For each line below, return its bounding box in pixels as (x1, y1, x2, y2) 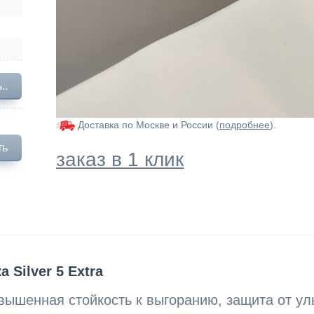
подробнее (219, 119, 271, 130)
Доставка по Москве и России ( (75, 119, 220, 130)
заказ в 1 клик (56, 149, 184, 170)
